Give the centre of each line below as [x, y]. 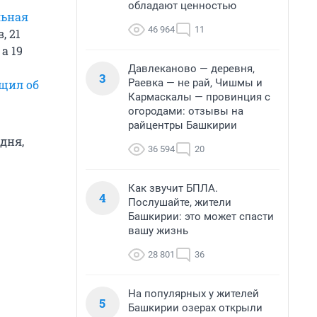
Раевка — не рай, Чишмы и [195, 83]
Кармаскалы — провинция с [199, 97]
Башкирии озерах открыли [195, 308]
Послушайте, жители [180, 202]
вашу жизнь [158, 231]
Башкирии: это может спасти [201, 217]
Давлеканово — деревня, [191, 69]
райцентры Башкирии [183, 125]
